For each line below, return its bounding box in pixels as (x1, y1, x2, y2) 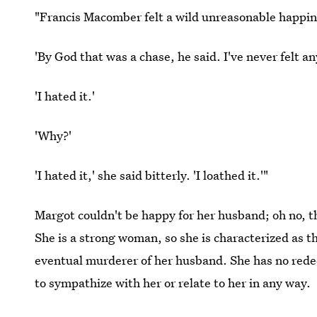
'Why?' (35, 127, 72, 144)
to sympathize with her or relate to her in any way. (35, 274, 311, 291)
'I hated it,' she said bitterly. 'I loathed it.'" (35, 166, 269, 183)
